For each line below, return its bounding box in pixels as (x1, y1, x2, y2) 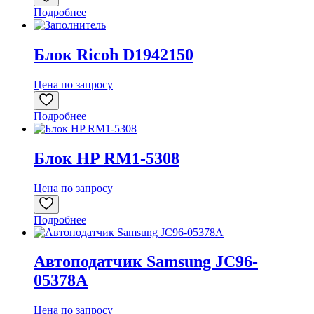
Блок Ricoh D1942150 (34, 45, 193, 64)
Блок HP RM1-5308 (34, 149, 179, 168)
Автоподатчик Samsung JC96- (34, 252, 258, 271)
